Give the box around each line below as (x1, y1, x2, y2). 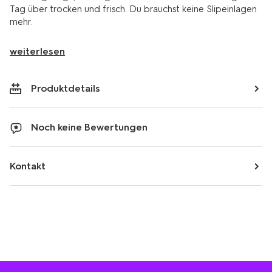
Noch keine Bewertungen (31, 121, 148, 133)
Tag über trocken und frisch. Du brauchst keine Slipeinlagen (10, 4, 257, 15)
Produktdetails (31, 83, 100, 94)
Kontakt (10, 160, 46, 172)
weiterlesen (10, 46, 65, 57)
